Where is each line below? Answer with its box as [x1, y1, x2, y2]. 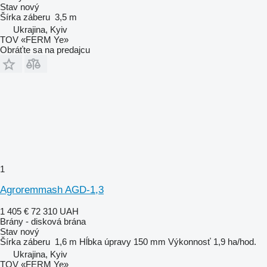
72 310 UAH [31, 206, 79, 216]
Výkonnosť [168, 236, 211, 247]
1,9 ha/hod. [213, 236, 256, 247]
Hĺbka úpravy [79, 236, 131, 247]
